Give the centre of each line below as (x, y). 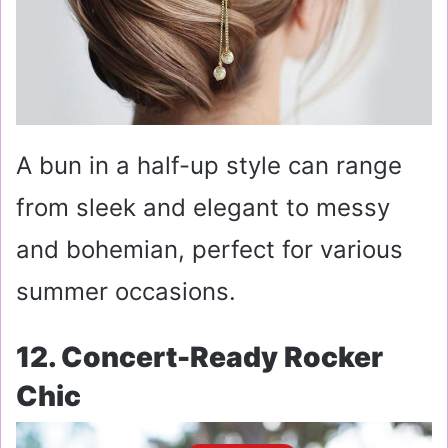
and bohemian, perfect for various (209, 250)
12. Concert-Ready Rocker (199, 357)
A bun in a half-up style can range (209, 166)
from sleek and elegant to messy (203, 208)
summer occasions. (126, 292)
